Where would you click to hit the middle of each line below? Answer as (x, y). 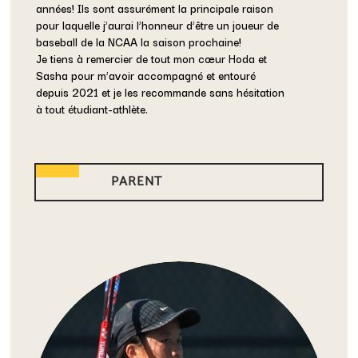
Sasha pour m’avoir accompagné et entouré (146, 75)
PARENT (137, 181)
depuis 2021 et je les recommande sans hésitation (161, 91)
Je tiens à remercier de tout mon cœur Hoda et (152, 58)
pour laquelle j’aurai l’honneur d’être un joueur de (158, 24)
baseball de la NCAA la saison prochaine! (139, 41)
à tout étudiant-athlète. (92, 108)
